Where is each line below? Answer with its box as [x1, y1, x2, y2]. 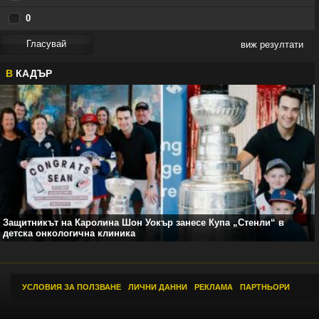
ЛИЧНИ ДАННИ [128, 282, 187, 291]
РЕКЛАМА [194, 282, 233, 291]
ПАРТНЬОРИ [240, 282, 290, 291]
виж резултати [241, 38, 303, 50]
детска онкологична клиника [3, 227, 135, 239]
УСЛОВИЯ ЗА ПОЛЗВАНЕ [22, 282, 121, 291]
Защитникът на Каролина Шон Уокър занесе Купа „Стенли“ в [3, 216, 284, 228]
